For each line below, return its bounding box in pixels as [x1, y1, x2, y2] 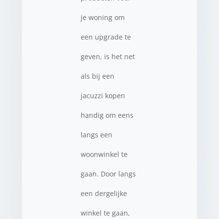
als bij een [80, 71, 114, 81]
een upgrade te [80, 32, 131, 42]
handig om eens [80, 110, 133, 120]
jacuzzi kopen [80, 91, 125, 100]
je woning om [80, 13, 125, 22]
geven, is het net [80, 52, 135, 61]
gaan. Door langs [80, 169, 136, 178]
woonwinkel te [80, 150, 128, 159]
